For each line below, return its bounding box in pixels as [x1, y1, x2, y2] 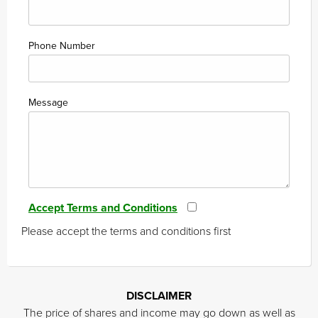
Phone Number [28, 40, 95, 53]
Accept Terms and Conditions [28, 201, 177, 216]
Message [28, 97, 68, 109]
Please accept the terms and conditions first [21, 224, 231, 239]
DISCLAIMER [126, 289, 192, 304]
